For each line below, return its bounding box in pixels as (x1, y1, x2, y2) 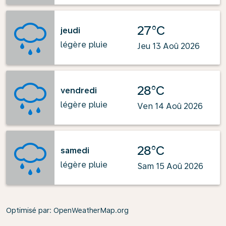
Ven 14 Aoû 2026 (137, 101, 203, 111)
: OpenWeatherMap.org (49, 206, 129, 214)
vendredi (61, 85, 97, 95)
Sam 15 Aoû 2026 (137, 161, 203, 171)
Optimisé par (6, 206, 49, 214)
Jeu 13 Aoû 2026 (137, 41, 200, 51)
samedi (61, 145, 89, 155)
